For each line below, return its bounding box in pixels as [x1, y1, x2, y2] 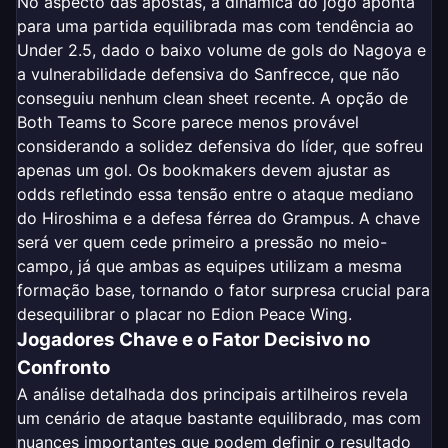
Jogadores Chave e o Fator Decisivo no [17, 327, 370, 351]
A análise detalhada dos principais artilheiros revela [17, 383, 408, 404]
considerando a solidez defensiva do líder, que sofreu [17, 135, 423, 156]
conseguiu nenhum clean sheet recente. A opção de [17, 87, 408, 108]
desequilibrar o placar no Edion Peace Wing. [17, 303, 352, 324]
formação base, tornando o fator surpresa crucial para [17, 279, 430, 300]
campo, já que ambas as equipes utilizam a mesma [17, 255, 402, 276]
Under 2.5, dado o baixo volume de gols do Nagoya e [17, 39, 426, 60]
